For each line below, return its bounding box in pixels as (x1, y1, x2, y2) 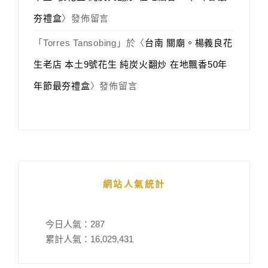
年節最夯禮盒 (33, 81, 90, 92)
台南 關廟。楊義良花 (145, 38, 233, 48)
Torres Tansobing (42, 38, 117, 48)
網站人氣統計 (102, 179, 166, 190)
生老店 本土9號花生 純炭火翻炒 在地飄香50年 (33, 59, 227, 70)
